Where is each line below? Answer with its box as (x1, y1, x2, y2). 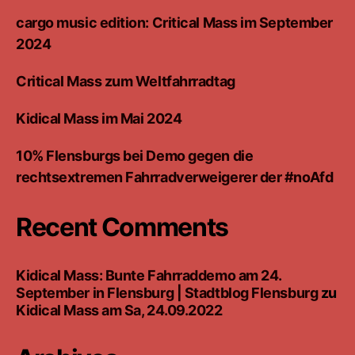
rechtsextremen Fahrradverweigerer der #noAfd (16, 168, 334, 185)
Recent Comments (16, 211, 229, 242)
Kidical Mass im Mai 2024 (16, 109, 182, 127)
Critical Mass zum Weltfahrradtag (16, 72, 235, 90)
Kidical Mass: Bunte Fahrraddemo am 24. (16, 266, 281, 284)
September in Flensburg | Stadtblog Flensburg (16, 284, 319, 301)
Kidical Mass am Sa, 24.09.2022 (16, 301, 223, 319)
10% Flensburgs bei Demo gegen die (16, 147, 254, 164)
